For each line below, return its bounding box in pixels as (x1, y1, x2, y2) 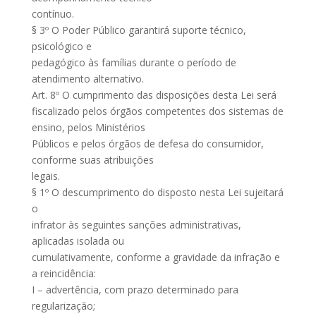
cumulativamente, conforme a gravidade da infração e (31, 250, 280, 264)
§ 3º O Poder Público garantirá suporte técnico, (31, 23, 246, 37)
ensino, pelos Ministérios (31, 121, 145, 134)
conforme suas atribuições (31, 153, 154, 166)
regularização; (31, 299, 95, 312)
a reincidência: (31, 267, 96, 280)
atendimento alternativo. (31, 72, 144, 85)
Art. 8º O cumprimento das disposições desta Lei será (31, 88, 276, 102)
